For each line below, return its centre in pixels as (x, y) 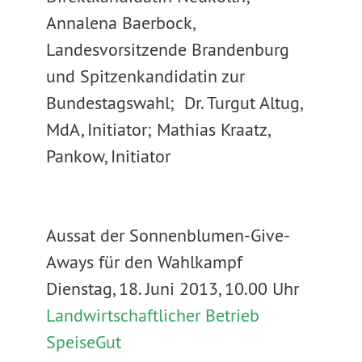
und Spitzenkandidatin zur (145, 76)
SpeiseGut (83, 342)
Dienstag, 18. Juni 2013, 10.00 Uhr (172, 288)
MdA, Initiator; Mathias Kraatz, (157, 129)
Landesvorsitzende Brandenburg (167, 49)
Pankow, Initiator (108, 156)
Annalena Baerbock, (120, 23)
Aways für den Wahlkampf (144, 262)
